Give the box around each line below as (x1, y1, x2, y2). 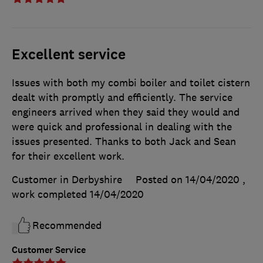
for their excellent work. (12, 149, 124, 163)
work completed (12, 187, 90, 201)
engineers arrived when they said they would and (12, 105, 240, 119)
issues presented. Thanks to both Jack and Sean (12, 134, 236, 148)
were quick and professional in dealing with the (12, 120, 232, 133)
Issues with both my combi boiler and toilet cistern (12, 76, 250, 89)
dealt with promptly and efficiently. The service (12, 90, 232, 104)
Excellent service (12, 45, 126, 64)
